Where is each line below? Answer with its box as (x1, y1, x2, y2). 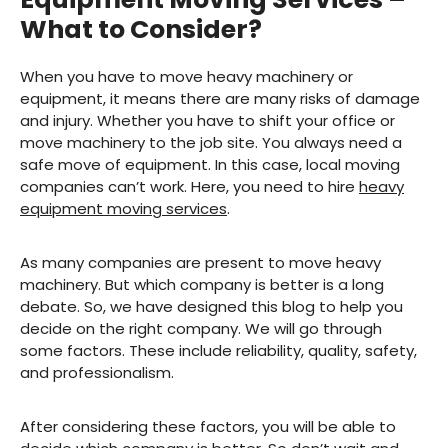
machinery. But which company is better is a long (20, 274, 384, 296)
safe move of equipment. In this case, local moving (20, 154, 400, 176)
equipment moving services (20, 198, 227, 220)
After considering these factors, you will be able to (20, 416, 396, 438)
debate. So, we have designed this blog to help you (20, 296, 403, 318)
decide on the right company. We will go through (20, 318, 382, 340)
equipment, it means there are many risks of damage (20, 88, 420, 110)
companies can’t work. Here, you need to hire (20, 176, 359, 198)
